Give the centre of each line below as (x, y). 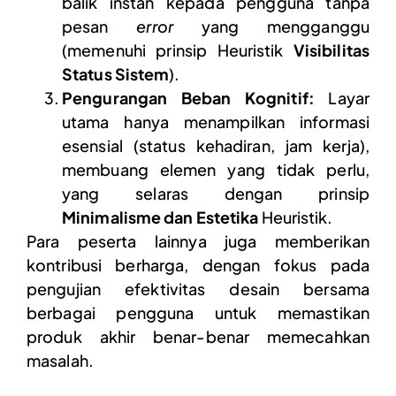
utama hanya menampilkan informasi (216, 121)
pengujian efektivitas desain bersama (198, 288)
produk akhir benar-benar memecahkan (198, 336)
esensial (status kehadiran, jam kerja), (216, 145)
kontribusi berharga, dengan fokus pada (198, 264)
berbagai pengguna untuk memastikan (198, 312)
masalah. (60, 360)
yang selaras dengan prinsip (216, 193)
